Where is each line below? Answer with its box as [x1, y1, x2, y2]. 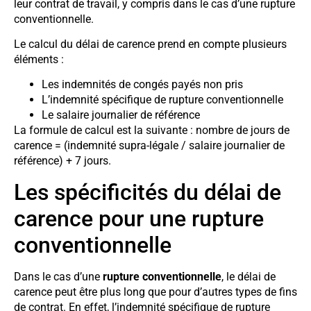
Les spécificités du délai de [14, 178, 281, 205]
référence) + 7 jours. [14, 154, 111, 168]
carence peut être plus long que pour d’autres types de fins [14, 285, 297, 299]
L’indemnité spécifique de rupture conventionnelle [42, 93, 283, 107]
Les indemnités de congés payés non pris [42, 78, 243, 92]
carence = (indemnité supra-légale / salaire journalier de [14, 139, 285, 153]
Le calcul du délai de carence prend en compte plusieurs [14, 37, 287, 51]
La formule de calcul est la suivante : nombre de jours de [14, 124, 289, 137]
